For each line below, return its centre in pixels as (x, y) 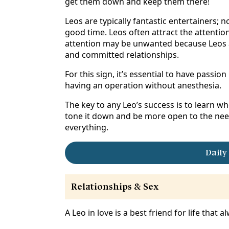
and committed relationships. (122, 55)
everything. (87, 128)
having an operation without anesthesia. (143, 86)
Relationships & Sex (115, 187)
